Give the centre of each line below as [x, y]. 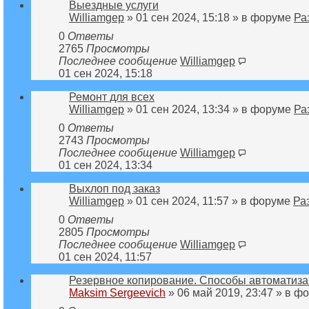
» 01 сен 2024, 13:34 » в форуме [209, 109]
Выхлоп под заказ [114, 188]
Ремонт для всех [112, 97]
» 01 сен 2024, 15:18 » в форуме [209, 17]
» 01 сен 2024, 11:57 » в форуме [209, 201]
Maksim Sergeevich [117, 292]
